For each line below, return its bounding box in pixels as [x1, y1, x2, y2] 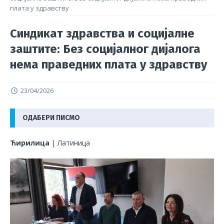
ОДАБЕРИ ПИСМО [22, 113, 80, 122]
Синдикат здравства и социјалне [10, 26, 194, 40]
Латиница [57, 137, 90, 147]
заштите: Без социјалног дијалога [10, 41, 200, 56]
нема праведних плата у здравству [10, 57, 207, 71]
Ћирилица [10, 137, 49, 147]
